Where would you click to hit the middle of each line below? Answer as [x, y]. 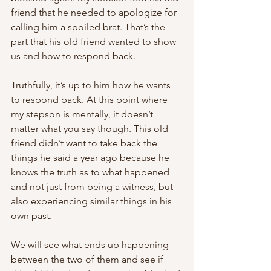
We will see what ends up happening [91, 245]
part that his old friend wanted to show [95, 41]
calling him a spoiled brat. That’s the [89, 27]
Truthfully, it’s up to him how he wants [92, 85]
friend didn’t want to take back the [85, 143]
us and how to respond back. [73, 56]
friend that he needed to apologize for [95, 12]
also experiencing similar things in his [93, 201]
